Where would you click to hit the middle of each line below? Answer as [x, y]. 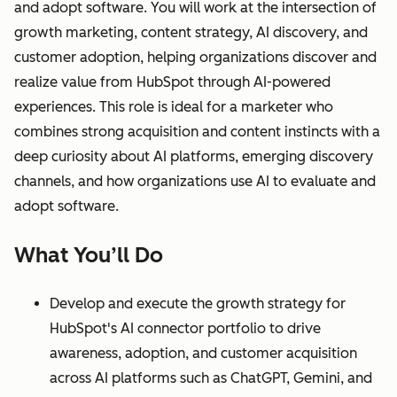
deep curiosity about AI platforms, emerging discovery [194, 157]
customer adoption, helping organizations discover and [195, 58]
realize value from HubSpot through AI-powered [172, 82]
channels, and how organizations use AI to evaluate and [195, 182]
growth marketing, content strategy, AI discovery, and [191, 33]
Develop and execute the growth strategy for [198, 304]
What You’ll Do [89, 255]
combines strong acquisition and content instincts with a [197, 132]
